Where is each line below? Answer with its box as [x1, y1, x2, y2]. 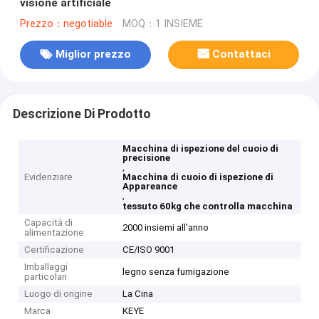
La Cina [122, 288, 154, 300]
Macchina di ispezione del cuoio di [122, 143, 279, 155]
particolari [24, 271, 68, 283]
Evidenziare [24, 172, 73, 183]
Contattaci [212, 48, 271, 61]
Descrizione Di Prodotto [12, 106, 151, 121]
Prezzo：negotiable [19, 17, 113, 30]
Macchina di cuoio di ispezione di [122, 172, 274, 183]
